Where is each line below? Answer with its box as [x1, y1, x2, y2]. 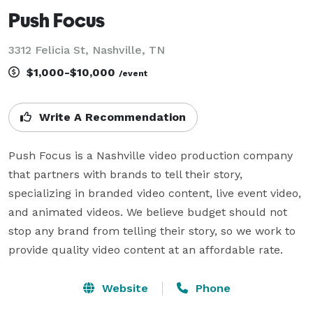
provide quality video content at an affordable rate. [8, 242, 283, 256]
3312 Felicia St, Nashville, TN [8, 43, 165, 57]
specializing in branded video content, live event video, [8, 186, 301, 200]
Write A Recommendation [36, 110, 186, 124]
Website [98, 281, 148, 295]
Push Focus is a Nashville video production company [8, 148, 293, 162]
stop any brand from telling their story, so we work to [8, 224, 296, 238]
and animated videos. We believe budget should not [8, 205, 287, 219]
